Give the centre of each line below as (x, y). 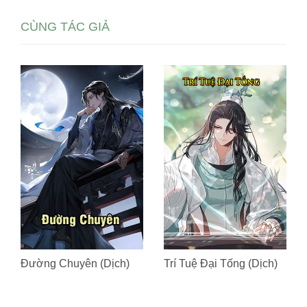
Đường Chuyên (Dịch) (75, 263)
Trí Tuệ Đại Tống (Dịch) (221, 263)
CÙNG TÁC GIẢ (65, 27)
